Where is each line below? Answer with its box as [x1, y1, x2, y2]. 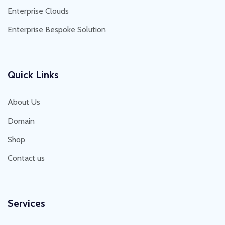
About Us [8, 97, 40, 107]
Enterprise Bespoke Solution [8, 25, 106, 35]
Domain [8, 116, 35, 126]
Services [8, 197, 45, 210]
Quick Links [8, 69, 59, 81]
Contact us [8, 153, 45, 163]
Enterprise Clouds [8, 6, 69, 16]
